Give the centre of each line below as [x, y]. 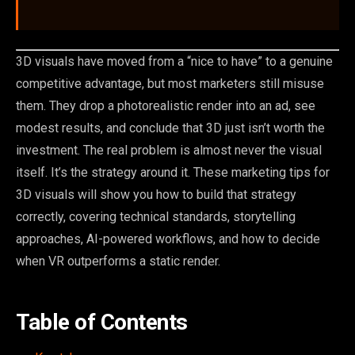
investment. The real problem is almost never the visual [169, 151]
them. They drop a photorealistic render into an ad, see [166, 106]
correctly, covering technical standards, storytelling [156, 217]
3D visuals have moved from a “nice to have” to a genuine [174, 62]
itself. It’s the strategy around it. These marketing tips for [173, 173]
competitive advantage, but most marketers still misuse [170, 84]
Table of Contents [102, 323]
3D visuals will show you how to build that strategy [156, 195]
